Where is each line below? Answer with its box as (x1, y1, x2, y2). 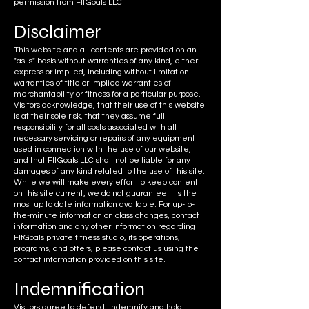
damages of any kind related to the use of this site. (14, 167, 205, 177)
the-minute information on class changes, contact (14, 211, 199, 221)
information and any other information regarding (14, 222, 195, 232)
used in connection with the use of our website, (14, 145, 191, 154)
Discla (14, 21, 64, 43)
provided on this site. (86, 255, 166, 265)
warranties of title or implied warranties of (14, 79, 171, 88)
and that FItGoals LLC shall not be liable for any (14, 156, 190, 166)
